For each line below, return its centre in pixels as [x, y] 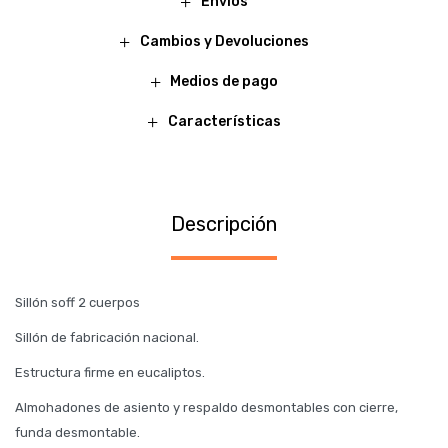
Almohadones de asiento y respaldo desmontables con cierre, [206, 407]
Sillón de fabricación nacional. [107, 337]
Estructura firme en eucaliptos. [110, 372]
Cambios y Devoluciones [224, 41]
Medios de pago [224, 81]
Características [224, 121]
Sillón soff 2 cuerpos [77, 302]
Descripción [224, 224]
